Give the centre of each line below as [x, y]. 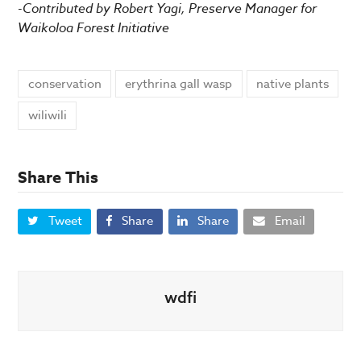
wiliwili [47, 116]
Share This [58, 176]
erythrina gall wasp [179, 83]
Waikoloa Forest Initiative [94, 27]
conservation [64, 83]
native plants [293, 83]
